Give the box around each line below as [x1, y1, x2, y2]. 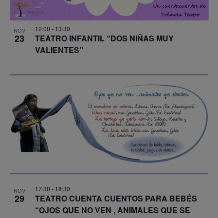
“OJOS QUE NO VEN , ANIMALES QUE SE [35, 204, 190, 216]
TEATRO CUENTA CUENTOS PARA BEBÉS [35, 192, 197, 204]
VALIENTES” [35, 44, 83, 55]
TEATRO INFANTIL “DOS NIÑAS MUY [35, 32, 174, 44]
